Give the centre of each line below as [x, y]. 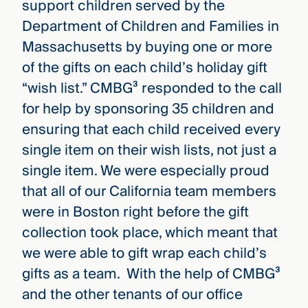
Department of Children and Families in [150, 26]
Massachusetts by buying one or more [147, 47]
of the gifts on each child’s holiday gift [144, 67]
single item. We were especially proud [145, 170]
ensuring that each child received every [151, 129]
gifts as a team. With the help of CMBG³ [151, 274]
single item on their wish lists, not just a [149, 150]
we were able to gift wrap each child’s [144, 253]
